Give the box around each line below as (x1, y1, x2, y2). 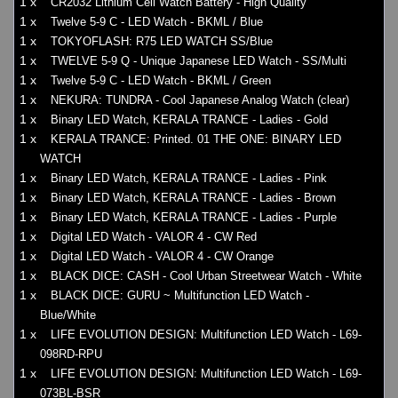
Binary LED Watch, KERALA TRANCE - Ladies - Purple (51, 211, 337, 225)
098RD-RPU (40, 347, 102, 362)
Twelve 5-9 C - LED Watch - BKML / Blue (51, 15, 263, 29)
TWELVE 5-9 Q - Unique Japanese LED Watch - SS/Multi (51, 54, 346, 68)
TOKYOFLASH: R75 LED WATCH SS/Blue (51, 35, 273, 49)
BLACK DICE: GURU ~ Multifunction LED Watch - (51, 289, 309, 303)
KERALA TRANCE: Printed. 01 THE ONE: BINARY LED (51, 132, 341, 147)
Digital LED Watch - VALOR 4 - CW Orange (51, 250, 274, 264)
